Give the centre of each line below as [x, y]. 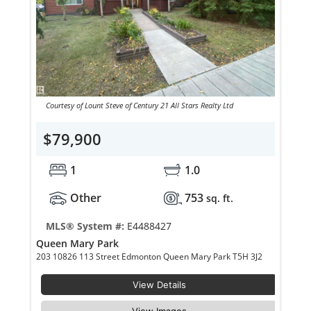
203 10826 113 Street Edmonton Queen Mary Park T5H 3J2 [249, 256]
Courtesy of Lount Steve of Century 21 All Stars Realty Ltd [139, 105]
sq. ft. [219, 198]
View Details [159, 284]
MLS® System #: [86, 226]
